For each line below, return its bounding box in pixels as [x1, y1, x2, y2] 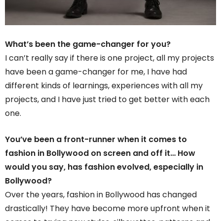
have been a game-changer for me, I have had [5, 66, 187, 77]
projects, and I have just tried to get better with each [5, 93, 210, 105]
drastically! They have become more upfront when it [5, 202, 210, 214]
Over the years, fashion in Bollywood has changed [5, 188, 197, 200]
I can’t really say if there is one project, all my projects [5, 52, 214, 64]
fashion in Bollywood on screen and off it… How [5, 147, 195, 159]
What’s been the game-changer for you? [5, 38, 171, 50]
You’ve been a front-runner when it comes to [5, 133, 187, 145]
